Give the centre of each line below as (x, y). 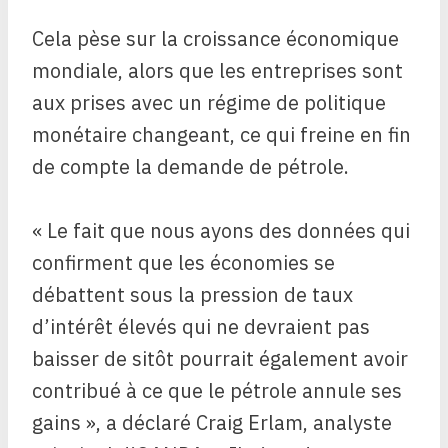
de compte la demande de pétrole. (190, 166)
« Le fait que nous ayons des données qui (221, 230)
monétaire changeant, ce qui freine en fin (221, 134)
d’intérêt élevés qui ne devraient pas (201, 326)
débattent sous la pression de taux (192, 294)
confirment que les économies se (183, 262)
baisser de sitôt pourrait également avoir (220, 358)
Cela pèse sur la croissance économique (215, 38)
